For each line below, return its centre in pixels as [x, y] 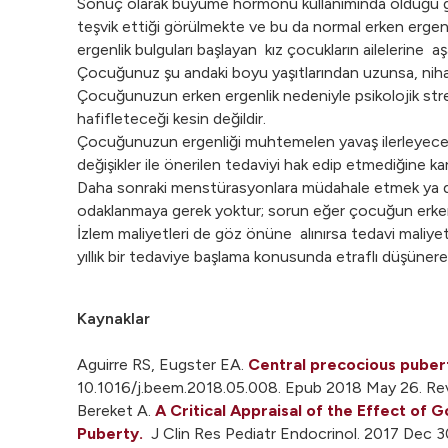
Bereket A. [116, 410]
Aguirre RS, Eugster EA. [162, 364]
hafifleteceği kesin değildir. [171, 118]
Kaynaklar [113, 318]
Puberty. [110, 433]
